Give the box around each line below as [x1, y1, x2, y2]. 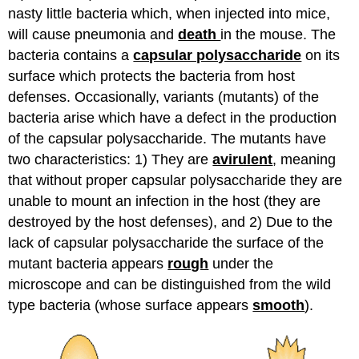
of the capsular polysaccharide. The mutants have [8, 130, 327, 147]
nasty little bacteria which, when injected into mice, [8, 5, 331, 22]
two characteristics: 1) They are [8, 151, 213, 167]
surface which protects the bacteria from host [8, 67, 296, 84]
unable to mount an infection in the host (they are [8, 192, 321, 209]
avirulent [212, 151, 273, 167]
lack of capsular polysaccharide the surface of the [8, 234, 325, 251]
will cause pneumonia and [8, 26, 179, 42]
